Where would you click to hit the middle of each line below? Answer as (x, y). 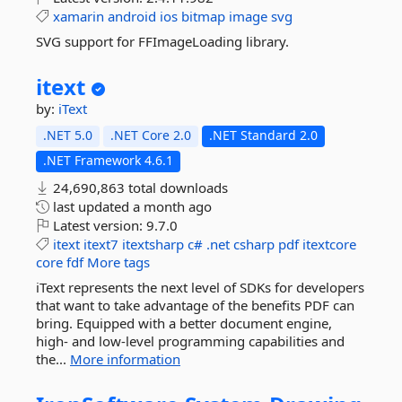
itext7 (101, 244)
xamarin (79, 16)
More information (125, 359)
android (132, 16)
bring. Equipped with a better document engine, (184, 323)
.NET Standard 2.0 (263, 135)
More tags (118, 262)
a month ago (172, 206)
